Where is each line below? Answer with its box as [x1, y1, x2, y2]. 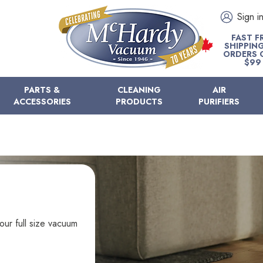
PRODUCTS [115, 96, 163, 107]
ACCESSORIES [13, 96, 71, 107]
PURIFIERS [198, 96, 240, 107]
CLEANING [117, 84, 161, 96]
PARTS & [24, 84, 60, 96]
